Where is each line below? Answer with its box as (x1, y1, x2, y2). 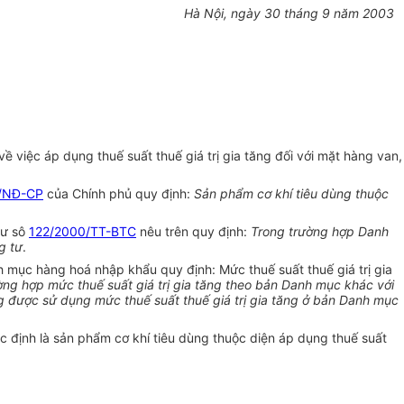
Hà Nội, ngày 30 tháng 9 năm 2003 (183, 5, 394, 22)
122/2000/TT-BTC (29, 224, 136, 240)
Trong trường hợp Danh (251, 224, 389, 240)
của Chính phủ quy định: (43, 186, 194, 202)
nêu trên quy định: (136, 224, 251, 240)
